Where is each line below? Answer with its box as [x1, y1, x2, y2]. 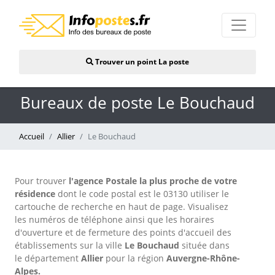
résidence [15, 188, 58, 199]
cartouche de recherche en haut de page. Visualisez [15, 201, 228, 212]
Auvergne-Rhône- [166, 252, 240, 264]
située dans [182, 239, 230, 251]
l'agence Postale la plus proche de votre [69, 175, 237, 187]
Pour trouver [15, 175, 69, 187]
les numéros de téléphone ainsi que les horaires [15, 214, 214, 225]
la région [128, 252, 166, 264]
